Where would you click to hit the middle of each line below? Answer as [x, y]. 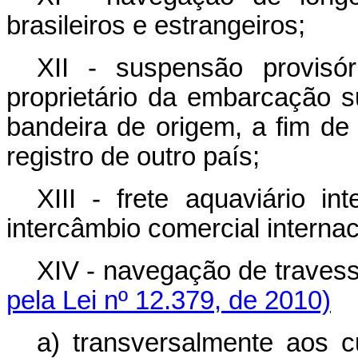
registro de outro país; [133, 157]
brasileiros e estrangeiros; [156, 26]
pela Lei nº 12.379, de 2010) [169, 300]
